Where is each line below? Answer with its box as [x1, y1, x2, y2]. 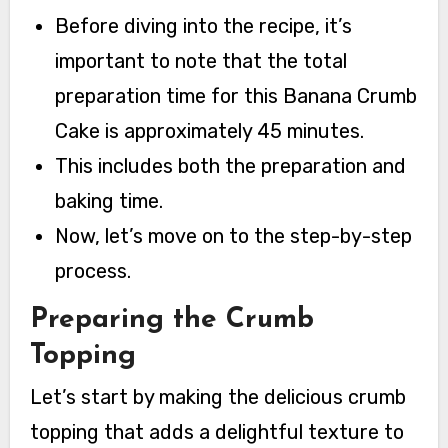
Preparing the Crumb [29, 305, 314, 334]
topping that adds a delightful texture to [29, 420, 404, 445]
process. [55, 259, 132, 284]
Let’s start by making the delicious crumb [29, 385, 406, 410]
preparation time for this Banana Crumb [55, 84, 418, 109]
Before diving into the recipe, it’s [55, 14, 353, 39]
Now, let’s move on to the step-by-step [55, 224, 413, 249]
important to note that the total [55, 49, 348, 74]
